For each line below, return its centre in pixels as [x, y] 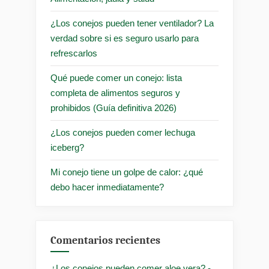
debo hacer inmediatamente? [107, 187]
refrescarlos [74, 53]
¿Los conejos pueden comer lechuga [123, 133]
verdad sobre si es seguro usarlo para [125, 38]
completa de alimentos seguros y [115, 93]
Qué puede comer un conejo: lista [116, 78]
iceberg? [67, 148]
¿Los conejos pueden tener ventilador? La [132, 23]
